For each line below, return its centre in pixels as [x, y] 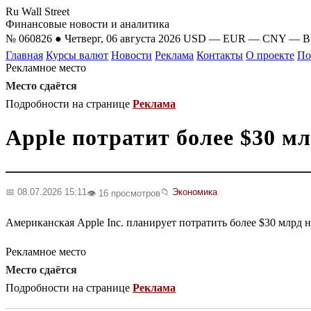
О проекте [270, 55]
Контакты [220, 55]
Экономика [195, 192]
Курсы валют [77, 55]
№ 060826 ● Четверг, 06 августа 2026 [93, 39]
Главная [24, 55]
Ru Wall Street [37, 11]
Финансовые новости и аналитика [87, 24]
